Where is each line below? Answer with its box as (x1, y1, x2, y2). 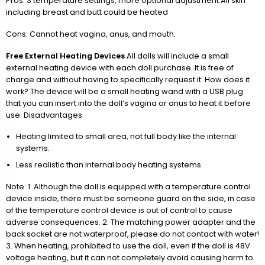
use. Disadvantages (6, 109, 82, 120)
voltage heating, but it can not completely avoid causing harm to (6, 252, 253, 263)
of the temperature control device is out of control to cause (6, 205, 232, 215)
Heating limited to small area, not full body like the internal (15, 131, 236, 142)
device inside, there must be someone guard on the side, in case (6, 193, 256, 203)
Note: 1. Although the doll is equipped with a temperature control (6, 181, 251, 192)
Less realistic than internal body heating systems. (15, 159, 203, 170)
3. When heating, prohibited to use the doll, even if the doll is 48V (6, 240, 250, 251)
